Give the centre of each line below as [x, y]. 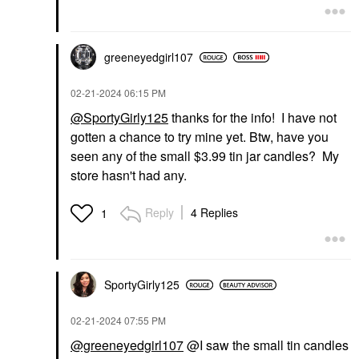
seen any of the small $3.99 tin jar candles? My [205, 156]
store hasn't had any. [129, 175]
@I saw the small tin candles [266, 345]
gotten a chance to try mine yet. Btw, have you [200, 137]
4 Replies [214, 213]
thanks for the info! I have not [252, 118]
